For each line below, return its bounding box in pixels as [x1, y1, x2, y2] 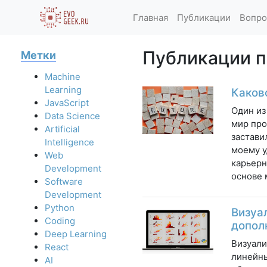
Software [45, 176, 83, 188]
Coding [45, 215, 75, 227]
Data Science [45, 110, 100, 122]
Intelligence [45, 136, 94, 148]
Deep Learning [45, 228, 107, 240]
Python [45, 202, 74, 214]
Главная [132, 11, 168, 23]
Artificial [45, 123, 80, 135]
